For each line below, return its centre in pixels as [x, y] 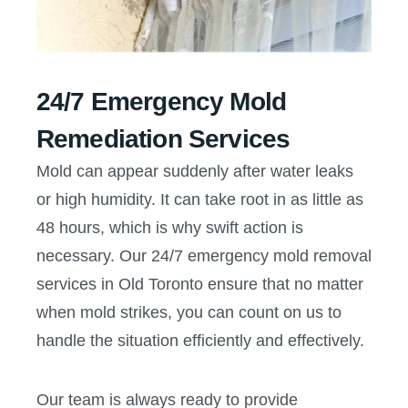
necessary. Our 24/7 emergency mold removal [204, 255]
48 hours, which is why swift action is [170, 227]
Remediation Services [163, 138]
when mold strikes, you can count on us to [189, 312]
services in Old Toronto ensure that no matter [200, 284]
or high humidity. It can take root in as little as [200, 199]
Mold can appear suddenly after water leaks [195, 171]
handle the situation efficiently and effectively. [200, 340]
